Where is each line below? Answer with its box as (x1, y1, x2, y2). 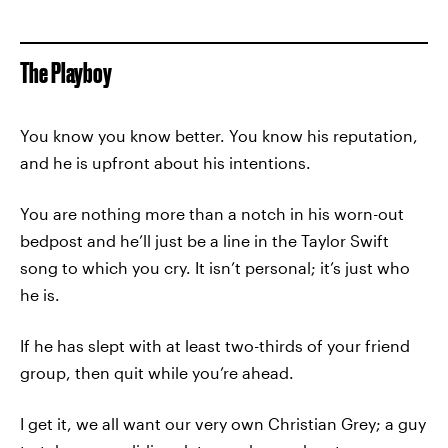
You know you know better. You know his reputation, (20, 126, 418, 145)
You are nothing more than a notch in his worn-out (20, 204, 404, 223)
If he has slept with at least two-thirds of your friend (20, 336, 410, 355)
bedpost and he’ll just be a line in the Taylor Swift (20, 231, 389, 250)
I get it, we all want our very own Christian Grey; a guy (20, 414, 426, 433)
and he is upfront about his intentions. (20, 153, 311, 172)
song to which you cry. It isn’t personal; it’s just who (20, 258, 410, 277)
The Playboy (20, 57, 112, 88)
